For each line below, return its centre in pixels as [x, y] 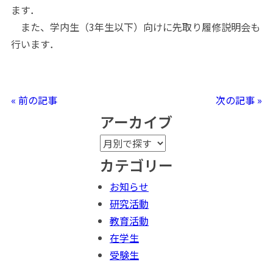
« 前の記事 [34, 100]
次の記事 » [239, 100]
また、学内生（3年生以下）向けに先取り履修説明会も [135, 27]
